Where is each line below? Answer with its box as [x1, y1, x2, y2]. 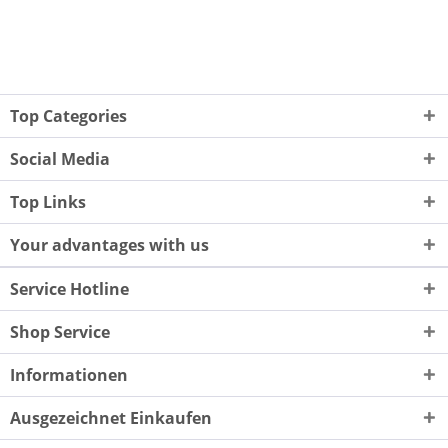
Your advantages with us [10, 233, 209, 256]
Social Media [10, 147, 110, 170]
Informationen [10, 363, 128, 386]
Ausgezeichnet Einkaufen [10, 406, 212, 429]
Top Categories [10, 104, 127, 127]
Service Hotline [10, 277, 129, 300]
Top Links [10, 190, 86, 213]
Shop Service [10, 320, 110, 343]
